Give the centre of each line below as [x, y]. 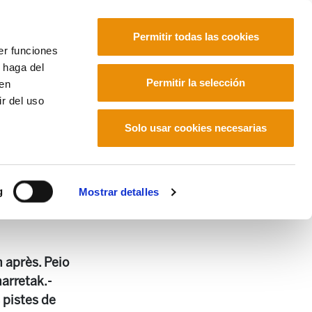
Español [231, 71]
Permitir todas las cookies [196, 37]
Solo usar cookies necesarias [196, 128]
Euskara [130, 71]
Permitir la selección [196, 82]
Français [180, 71]
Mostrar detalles [119, 192]
